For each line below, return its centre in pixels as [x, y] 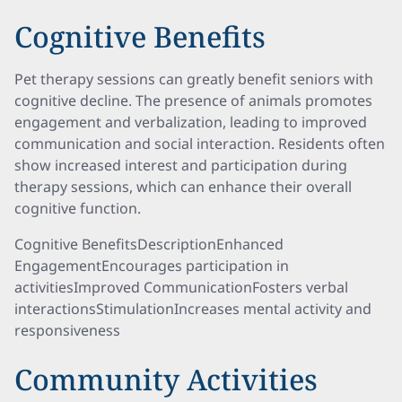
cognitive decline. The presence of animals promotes [193, 100]
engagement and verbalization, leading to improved [191, 122]
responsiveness [67, 330]
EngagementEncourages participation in [152, 266]
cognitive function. [78, 208]
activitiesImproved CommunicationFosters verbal [181, 287]
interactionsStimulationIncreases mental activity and [193, 309]
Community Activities [166, 379]
